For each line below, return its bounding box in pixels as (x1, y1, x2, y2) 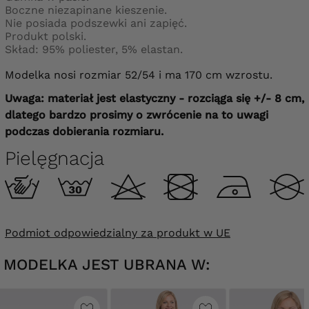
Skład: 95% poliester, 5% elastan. (5, 42, 183, 56)
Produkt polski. (5, 29, 86, 43)
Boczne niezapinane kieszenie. (5, 3, 167, 17)
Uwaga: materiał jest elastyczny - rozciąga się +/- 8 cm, (5, 91, 304, 105)
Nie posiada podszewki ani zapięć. (5, 16, 187, 30)
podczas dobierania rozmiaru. (5, 124, 163, 138)
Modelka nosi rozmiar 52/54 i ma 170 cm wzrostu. (5, 68, 272, 81)
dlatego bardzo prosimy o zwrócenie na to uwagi (5, 108, 268, 121)
